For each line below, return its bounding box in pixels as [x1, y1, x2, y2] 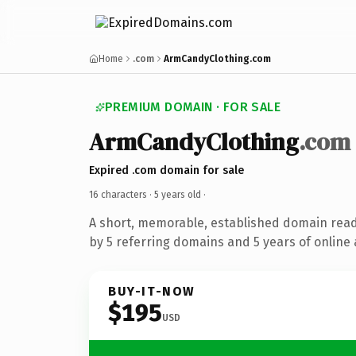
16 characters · [89, 188, 154, 200]
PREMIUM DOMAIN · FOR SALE [105, 99, 281, 114]
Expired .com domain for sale [89, 163, 244, 177]
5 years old [154, 188, 201, 200]
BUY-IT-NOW [108, 283, 195, 299]
